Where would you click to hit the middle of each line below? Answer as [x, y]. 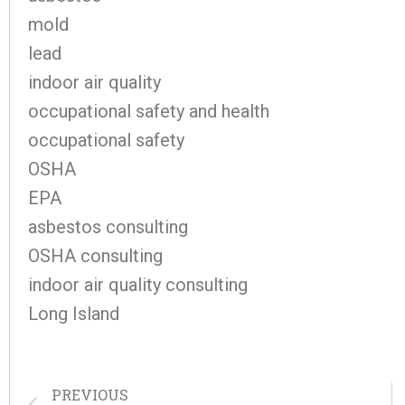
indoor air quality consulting [138, 285]
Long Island [74, 314]
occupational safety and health [149, 111]
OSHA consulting [95, 256]
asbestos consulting [108, 227]
